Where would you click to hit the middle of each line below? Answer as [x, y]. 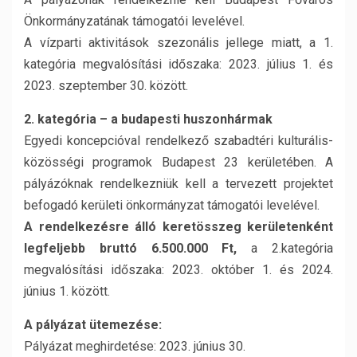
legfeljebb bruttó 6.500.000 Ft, [131, 248]
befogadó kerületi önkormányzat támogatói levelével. [172, 205]
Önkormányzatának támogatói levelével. [134, 21]
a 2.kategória [285, 248]
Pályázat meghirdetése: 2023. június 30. [135, 346]
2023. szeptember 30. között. [106, 86]
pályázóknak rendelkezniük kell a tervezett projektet [178, 184]
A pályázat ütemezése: [93, 325]
